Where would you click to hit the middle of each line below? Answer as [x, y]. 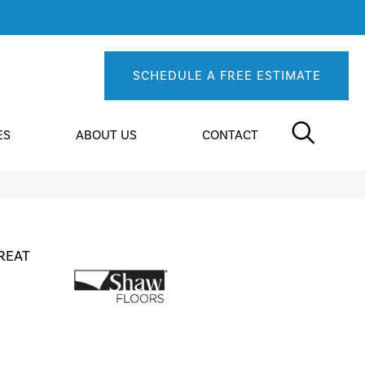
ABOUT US [107, 135]
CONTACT [231, 135]
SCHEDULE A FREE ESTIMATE [226, 76]
